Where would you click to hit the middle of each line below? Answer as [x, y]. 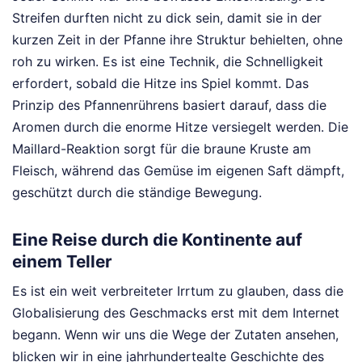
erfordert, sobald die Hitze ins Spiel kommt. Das [160, 83]
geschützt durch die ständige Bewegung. [137, 192]
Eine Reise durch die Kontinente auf [157, 239]
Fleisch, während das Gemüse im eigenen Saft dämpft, [178, 170]
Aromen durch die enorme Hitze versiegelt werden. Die [180, 126]
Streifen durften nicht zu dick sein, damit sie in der [167, 17]
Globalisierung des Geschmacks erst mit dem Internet [176, 313]
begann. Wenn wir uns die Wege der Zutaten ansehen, [175, 335]
